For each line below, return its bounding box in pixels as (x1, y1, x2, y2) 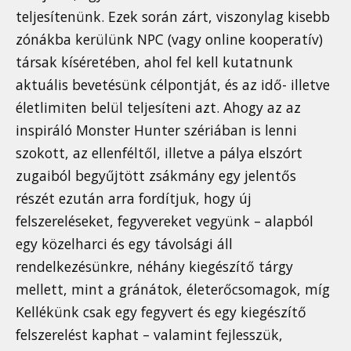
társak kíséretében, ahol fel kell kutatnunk (16, 52, 293, 72)
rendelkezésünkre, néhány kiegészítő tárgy (16, 257, 293, 277)
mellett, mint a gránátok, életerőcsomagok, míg (16, 280, 330, 299)
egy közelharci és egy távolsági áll (16, 234, 233, 254)
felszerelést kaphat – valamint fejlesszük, (16, 325, 283, 345)
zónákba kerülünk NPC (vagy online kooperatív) (16, 30, 323, 49)
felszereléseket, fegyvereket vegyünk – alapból (16, 212, 313, 231)
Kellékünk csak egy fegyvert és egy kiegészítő (16, 302, 306, 322)
